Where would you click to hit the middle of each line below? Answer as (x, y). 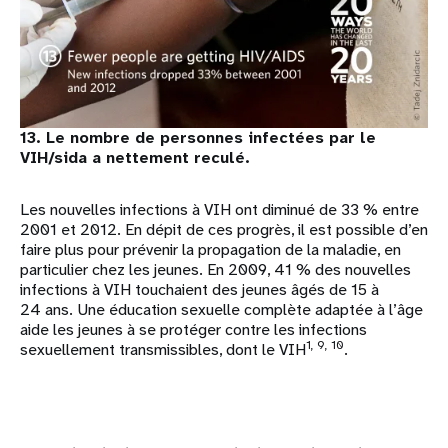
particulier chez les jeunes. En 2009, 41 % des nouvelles (215, 269)
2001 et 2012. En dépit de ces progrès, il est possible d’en (224, 229)
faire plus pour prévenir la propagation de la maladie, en (210, 249)
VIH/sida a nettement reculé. (135, 157)
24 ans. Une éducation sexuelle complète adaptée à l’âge (221, 309)
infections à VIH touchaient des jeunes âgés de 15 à (199, 289)
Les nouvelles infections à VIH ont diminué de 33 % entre (219, 209)
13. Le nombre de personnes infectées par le (198, 137)
